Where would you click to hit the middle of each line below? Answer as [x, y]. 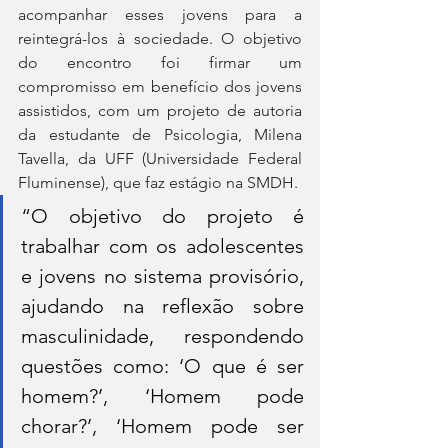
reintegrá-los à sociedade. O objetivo [160, 38]
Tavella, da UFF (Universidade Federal [160, 158]
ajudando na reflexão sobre [162, 305]
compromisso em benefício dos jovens [160, 86]
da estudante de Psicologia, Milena [160, 134]
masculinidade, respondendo [162, 335]
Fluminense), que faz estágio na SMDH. [158, 182]
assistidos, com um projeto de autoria [160, 110]
